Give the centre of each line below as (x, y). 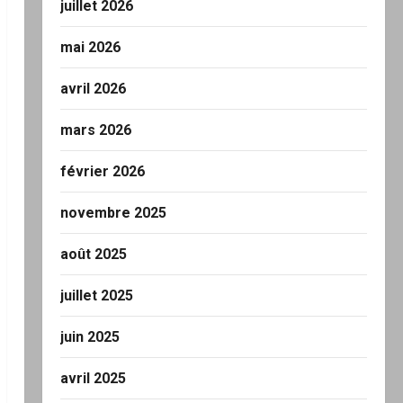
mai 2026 (90, 47)
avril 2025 (93, 378)
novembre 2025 (113, 213)
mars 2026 (95, 130)
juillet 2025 (96, 296)
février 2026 (102, 171)
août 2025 (93, 254)
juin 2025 (90, 337)
